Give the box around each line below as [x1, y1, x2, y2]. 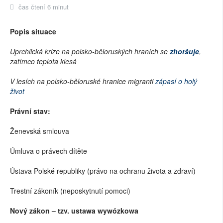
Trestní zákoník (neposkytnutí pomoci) [10, 185, 130, 196]
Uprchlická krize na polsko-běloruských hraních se [10, 46, 170, 56]
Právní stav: [10, 106, 52, 116]
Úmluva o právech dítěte [10, 145, 87, 156]
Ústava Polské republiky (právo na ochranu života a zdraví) [10, 165, 196, 176]
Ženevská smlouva [10, 125, 69, 136]
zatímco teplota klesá [10, 56, 77, 66]
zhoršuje [170, 46, 199, 56]
